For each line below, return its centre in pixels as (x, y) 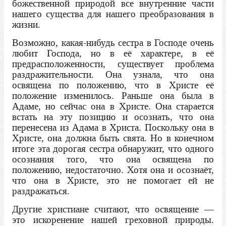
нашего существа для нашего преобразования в (113, 14)
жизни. (26, 25)
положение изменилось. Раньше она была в (113, 96)
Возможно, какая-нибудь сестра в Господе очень (113, 43)
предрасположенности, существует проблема (113, 64)
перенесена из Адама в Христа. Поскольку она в (113, 128)
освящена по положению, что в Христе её (113, 85)
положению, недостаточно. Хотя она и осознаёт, (113, 170)
